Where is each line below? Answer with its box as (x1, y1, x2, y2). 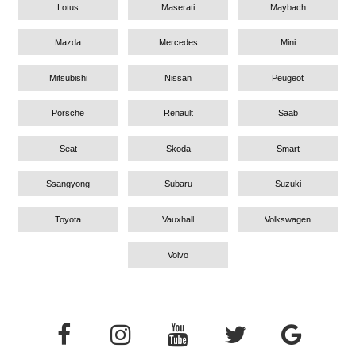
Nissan (164, 72, 192, 83)
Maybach (269, 2, 306, 12)
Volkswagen (265, 215, 311, 225)
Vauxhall (162, 215, 194, 225)
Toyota (55, 215, 82, 225)
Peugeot (272, 72, 304, 83)
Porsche (52, 108, 85, 118)
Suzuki (274, 179, 301, 189)
